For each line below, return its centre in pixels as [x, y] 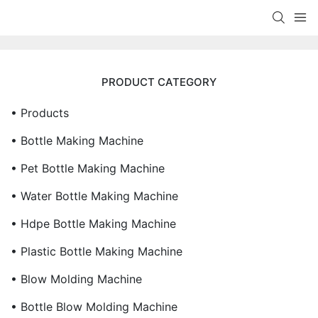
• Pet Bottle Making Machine [88, 168]
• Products [40, 113]
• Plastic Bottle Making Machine [97, 251]
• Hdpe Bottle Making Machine [93, 224]
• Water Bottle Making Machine [94, 196]
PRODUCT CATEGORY [159, 82]
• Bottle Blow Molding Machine [94, 307]
